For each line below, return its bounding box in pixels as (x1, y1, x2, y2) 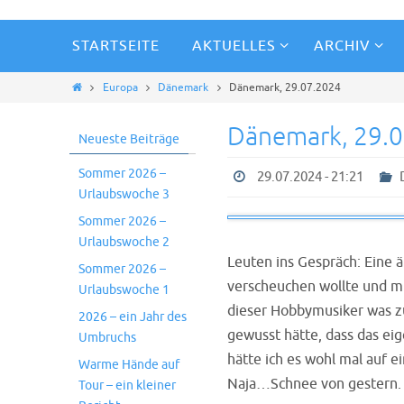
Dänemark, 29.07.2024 (229, 80, 342, 95)
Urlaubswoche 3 (78, 187, 170, 202)
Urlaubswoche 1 (78, 282, 170, 298)
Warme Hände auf (78, 357, 179, 372)
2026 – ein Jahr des (78, 309, 187, 325)
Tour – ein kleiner (78, 378, 176, 393)
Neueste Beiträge (78, 132, 179, 147)
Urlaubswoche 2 (78, 234, 170, 250)
